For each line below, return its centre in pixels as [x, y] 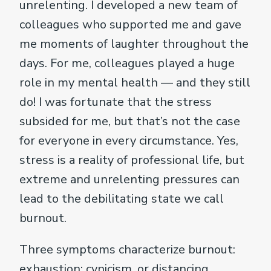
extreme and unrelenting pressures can [129, 179]
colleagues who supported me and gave [130, 24]
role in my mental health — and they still [135, 82]
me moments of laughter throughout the [134, 44]
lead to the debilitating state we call [122, 198]
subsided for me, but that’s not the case [130, 121]
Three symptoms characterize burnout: [127, 249]
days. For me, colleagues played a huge [127, 63]
